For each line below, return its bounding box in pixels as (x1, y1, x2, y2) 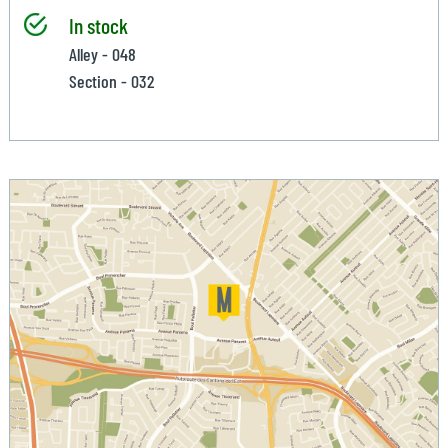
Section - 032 (68, 70, 154, 93)
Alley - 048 (68, 43, 136, 66)
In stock (68, 12, 128, 39)
